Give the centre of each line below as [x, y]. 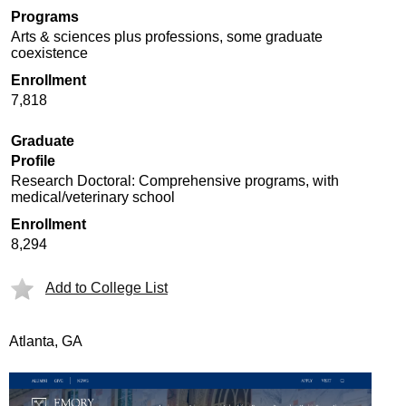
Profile [33, 161]
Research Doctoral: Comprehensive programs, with [175, 181]
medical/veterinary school [93, 197]
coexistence [49, 53]
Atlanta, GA [46, 341]
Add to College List [106, 288]
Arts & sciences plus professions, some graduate [167, 37]
